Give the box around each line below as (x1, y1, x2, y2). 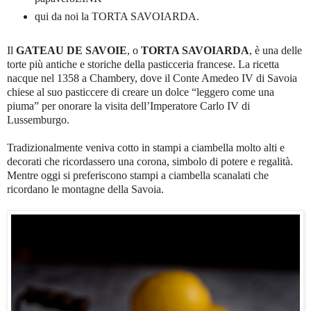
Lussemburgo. (7, 113, 69, 126)
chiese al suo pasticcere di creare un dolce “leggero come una (7, 85, 274, 98)
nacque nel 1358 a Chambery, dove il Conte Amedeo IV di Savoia (7, 72, 297, 84)
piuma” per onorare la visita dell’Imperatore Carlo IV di (7, 99, 250, 112)
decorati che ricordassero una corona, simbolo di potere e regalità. (7, 155, 293, 167)
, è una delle (249, 44, 302, 56)
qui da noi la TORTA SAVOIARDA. (34, 10, 199, 22)
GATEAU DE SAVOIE (16, 44, 127, 56)
